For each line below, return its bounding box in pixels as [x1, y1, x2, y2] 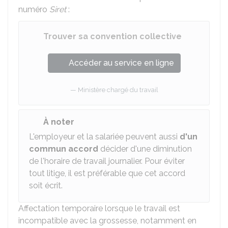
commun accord [29, 144, 98, 154]
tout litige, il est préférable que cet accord [29, 168, 185, 178]
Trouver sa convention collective [43, 32, 182, 41]
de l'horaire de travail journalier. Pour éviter [29, 156, 185, 166]
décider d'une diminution [98, 144, 192, 154]
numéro [18, 5, 49, 14]
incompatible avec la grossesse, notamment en [18, 216, 196, 225]
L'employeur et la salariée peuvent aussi [29, 132, 180, 141]
